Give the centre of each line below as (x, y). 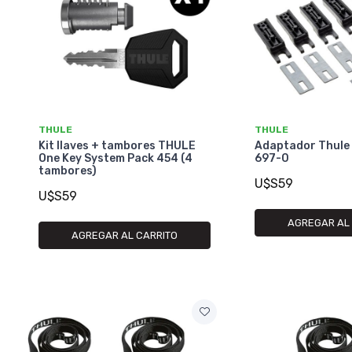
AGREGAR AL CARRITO (125, 235)
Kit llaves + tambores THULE (117, 146)
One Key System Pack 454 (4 (115, 159)
